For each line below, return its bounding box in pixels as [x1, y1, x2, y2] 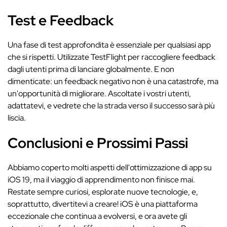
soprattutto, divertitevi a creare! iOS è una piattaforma [8, 199, 198, 209]
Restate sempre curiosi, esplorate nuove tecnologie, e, [8, 186, 198, 197]
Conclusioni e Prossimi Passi [8, 133, 188, 153]
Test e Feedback [8, 11, 113, 30]
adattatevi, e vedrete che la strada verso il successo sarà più [8, 100, 215, 111]
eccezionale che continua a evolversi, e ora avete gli [8, 211, 187, 221]
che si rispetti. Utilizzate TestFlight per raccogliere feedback [8, 52, 215, 62]
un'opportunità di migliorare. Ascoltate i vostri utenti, [8, 88, 191, 99]
